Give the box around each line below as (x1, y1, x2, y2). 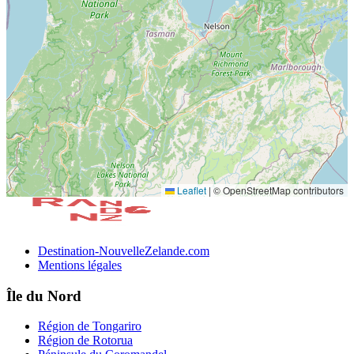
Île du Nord (6, 287, 81, 304)
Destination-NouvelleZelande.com (38, 243, 209, 258)
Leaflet (175, 183, 206, 197)
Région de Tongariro (38, 319, 141, 333)
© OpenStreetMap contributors (211, 183, 344, 197)
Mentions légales (38, 258, 122, 272)
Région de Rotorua (38, 333, 133, 348)
